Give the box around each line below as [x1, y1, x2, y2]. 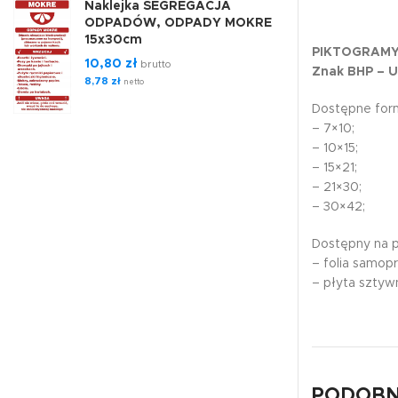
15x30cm [84, 33, 142, 46]
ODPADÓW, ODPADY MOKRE [84, 16, 272, 29]
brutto [138, 59, 171, 69]
